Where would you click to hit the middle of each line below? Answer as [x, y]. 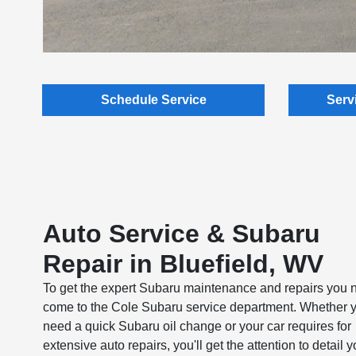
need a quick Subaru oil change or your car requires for [197, 326]
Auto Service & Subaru [181, 233]
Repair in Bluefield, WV [183, 263]
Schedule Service [153, 100]
